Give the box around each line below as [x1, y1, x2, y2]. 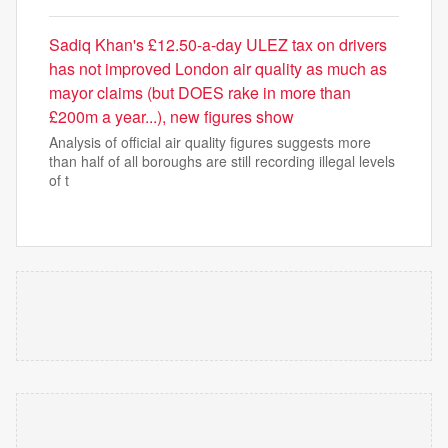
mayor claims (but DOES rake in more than [49, 81, 351, 105]
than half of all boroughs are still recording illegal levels [49, 151, 395, 172]
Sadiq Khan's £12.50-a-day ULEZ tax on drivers [49, 33, 387, 57]
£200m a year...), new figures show [49, 105, 294, 129]
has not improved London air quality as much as [49, 57, 387, 81]
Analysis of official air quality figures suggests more [49, 132, 371, 153]
